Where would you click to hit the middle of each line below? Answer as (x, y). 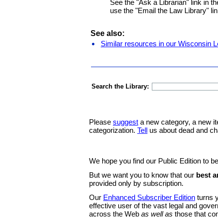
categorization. (113, 130)
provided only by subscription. (136, 183)
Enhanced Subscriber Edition (149, 197)
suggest (126, 122)
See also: (108, 33)
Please (101, 122)
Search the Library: (120, 86)
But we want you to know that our (143, 175)
